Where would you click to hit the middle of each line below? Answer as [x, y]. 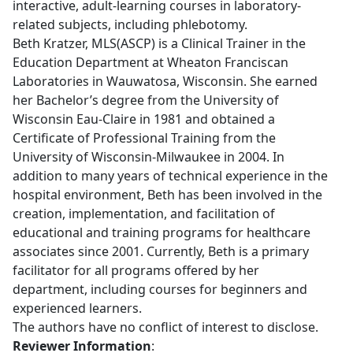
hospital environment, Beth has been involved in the [167, 194]
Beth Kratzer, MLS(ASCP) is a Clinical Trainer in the [159, 43]
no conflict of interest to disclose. [217, 327]
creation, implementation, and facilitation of [144, 213]
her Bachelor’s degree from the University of [146, 100]
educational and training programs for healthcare [162, 232]
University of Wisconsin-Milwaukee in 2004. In [149, 156]
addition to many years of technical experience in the [170, 175]
